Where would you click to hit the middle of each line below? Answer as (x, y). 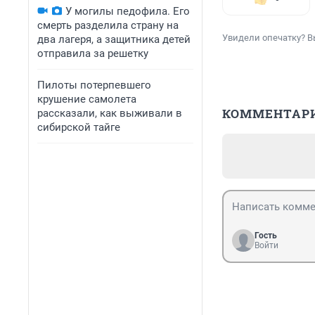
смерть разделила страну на (108, 25)
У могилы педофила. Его (128, 11)
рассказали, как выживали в (110, 113)
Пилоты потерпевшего (94, 85)
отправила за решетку (93, 53)
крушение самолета (87, 99)
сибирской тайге (79, 127)
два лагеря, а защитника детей (114, 39)
